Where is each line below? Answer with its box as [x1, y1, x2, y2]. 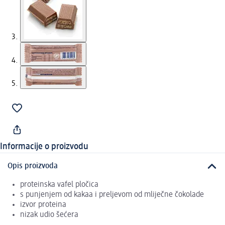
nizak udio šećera [20, 210, 78, 219]
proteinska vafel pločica [20, 180, 98, 189]
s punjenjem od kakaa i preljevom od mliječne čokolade [20, 190, 204, 199]
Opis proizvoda [8, 162, 58, 171]
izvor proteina [20, 200, 66, 209]
